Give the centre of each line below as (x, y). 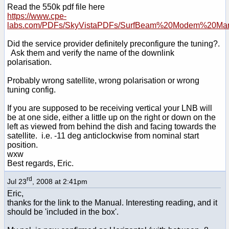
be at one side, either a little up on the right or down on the (111, 117)
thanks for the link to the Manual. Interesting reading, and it (112, 202)
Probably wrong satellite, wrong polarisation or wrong (103, 80)
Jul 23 (17, 181)
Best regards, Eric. (40, 163)
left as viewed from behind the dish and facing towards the (112, 126)
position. (22, 145)
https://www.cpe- (37, 16)
